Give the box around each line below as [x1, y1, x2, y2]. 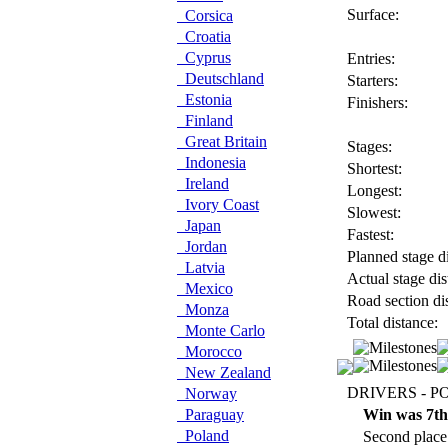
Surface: [343, 6, 399, 23]
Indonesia [177, 154, 246, 171]
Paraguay [177, 406, 244, 423]
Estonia [177, 91, 232, 108]
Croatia [177, 28, 231, 45]
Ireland [177, 175, 229, 192]
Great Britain [177, 133, 267, 150]
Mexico [177, 280, 233, 297]
